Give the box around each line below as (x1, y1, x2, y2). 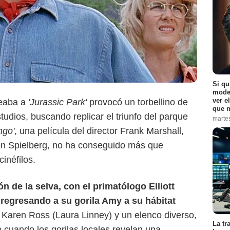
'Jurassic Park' (28, 97, 89, 108)
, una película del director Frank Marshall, (14, 126, 184, 137)
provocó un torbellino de (89, 97, 188, 108)
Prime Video (13, 46, 48, 54)
